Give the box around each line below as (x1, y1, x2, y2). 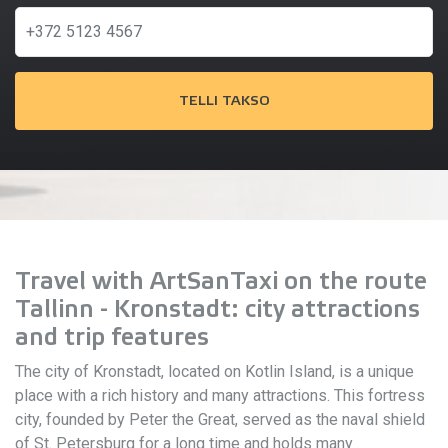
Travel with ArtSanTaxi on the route (15, 268, 427, 295)
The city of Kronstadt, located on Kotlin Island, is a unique (15, 362, 414, 381)
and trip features (15, 324, 209, 351)
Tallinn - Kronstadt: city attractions (15, 296, 420, 323)
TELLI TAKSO (178, 93, 270, 109)
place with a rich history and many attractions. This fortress (15, 386, 425, 405)
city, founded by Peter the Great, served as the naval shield (15, 410, 425, 429)
